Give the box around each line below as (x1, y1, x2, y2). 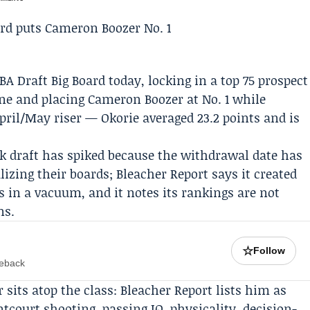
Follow (253, 245, 286, 256)
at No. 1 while (183, 90, 266, 108)
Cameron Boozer (88, 90, 184, 108)
